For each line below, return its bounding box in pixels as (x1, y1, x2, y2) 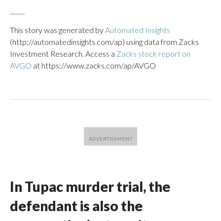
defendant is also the (10, 197, 143, 214)
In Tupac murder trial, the (10, 178, 170, 195)
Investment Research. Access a (10, 49, 116, 58)
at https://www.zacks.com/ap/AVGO (32, 61, 156, 70)
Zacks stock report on (116, 49, 190, 58)
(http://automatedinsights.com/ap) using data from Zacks (10, 37, 199, 46)
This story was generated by (10, 25, 105, 35)
